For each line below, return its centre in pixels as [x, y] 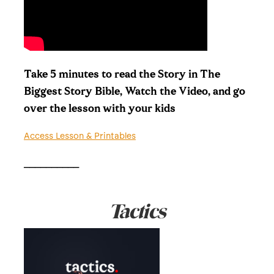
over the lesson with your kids [99, 109]
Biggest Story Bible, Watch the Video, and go [134, 92]
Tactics [137, 212]
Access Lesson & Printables [80, 136]
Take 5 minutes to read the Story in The [122, 75]
